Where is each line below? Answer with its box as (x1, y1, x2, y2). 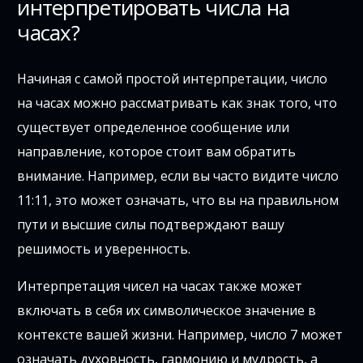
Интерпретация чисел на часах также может (17, 277, 303, 296)
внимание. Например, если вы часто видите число (17, 167, 340, 186)
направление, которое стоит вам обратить (17, 143, 297, 161)
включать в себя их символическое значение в (17, 301, 317, 320)
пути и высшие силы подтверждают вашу (17, 216, 285, 234)
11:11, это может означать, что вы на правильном (17, 191, 340, 210)
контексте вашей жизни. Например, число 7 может (17, 326, 344, 344)
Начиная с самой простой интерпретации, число (17, 70, 328, 88)
